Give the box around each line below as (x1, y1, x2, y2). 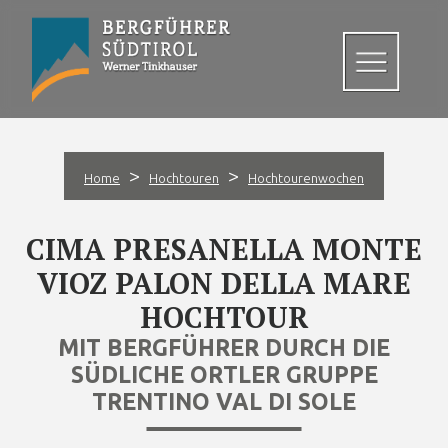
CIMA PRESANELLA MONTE (26, 230, 422, 268)
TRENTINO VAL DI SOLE (92, 389, 356, 414)
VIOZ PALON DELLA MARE (37, 264, 411, 302)
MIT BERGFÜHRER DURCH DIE (58, 335, 390, 360)
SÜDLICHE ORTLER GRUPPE (70, 362, 378, 387)
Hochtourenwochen (248, 171, 364, 185)
